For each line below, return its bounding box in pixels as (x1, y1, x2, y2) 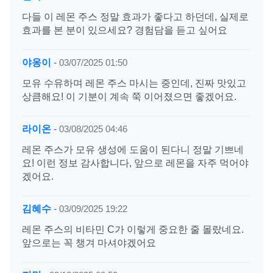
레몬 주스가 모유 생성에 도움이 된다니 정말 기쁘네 (22, 144, 244, 155)
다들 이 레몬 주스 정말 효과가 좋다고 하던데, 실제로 (22, 12, 249, 22)
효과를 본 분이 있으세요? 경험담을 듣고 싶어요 (22, 25, 227, 35)
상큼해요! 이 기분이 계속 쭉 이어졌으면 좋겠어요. (22, 91, 236, 102)
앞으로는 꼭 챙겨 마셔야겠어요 (22, 238, 156, 248)
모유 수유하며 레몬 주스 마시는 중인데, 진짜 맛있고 (22, 78, 246, 88)
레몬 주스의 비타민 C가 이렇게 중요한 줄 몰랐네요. (22, 224, 244, 235)
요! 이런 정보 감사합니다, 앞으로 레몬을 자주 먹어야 (22, 158, 249, 168)
